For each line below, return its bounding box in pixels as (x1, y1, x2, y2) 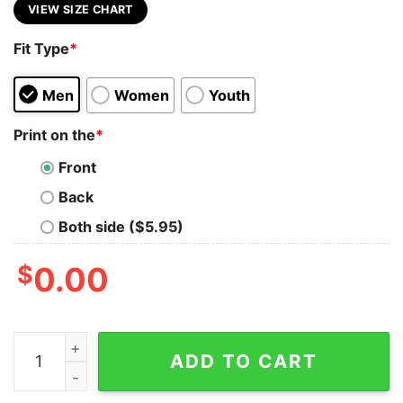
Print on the (13, 125, 95, 144)
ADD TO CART (170, 349, 318, 372)
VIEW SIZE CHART (28, 2, 133, 16)
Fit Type (13, 40, 69, 58)
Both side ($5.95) (58, 218, 184, 237)
